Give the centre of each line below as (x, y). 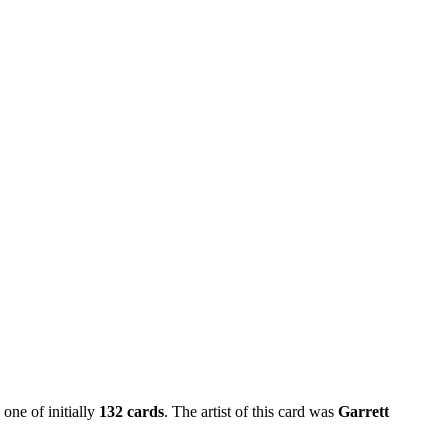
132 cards (131, 411)
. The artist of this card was (251, 411)
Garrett (363, 411)
